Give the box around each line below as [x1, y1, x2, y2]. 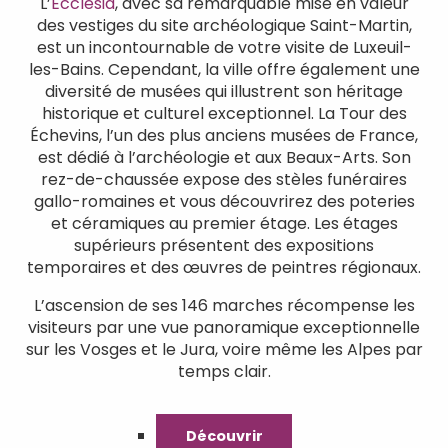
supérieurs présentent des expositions [74, 233, 374, 257]
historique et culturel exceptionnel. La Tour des [41, 101, 407, 125]
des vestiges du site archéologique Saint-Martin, [36, 13, 412, 37]
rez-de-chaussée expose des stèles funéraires [41, 167, 407, 191]
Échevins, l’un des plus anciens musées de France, [30, 123, 418, 147]
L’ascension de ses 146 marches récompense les [33, 293, 415, 317]
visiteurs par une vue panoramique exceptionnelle [28, 315, 420, 339]
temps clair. [177, 359, 271, 383]
